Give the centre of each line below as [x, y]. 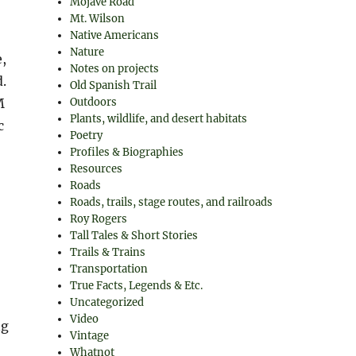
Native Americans [115, 35]
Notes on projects [115, 69]
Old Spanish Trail [114, 85]
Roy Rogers [99, 219]
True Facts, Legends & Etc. [137, 286]
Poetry [87, 135]
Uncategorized [107, 302]
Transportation [109, 269]
